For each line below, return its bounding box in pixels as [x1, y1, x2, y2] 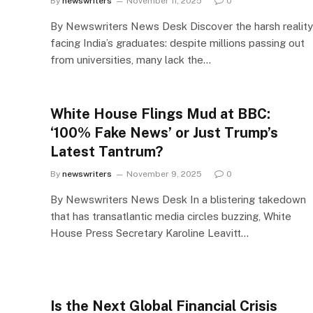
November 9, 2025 [126, 169, 202, 179]
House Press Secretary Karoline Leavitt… [50, 227, 249, 239]
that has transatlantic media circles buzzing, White [50, 210, 291, 222]
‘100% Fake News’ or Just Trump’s [50, 124, 278, 141]
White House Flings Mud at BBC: [50, 105, 270, 122]
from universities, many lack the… [50, 54, 211, 66]
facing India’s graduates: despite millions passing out [50, 37, 305, 49]
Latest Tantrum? [50, 143, 163, 160]
